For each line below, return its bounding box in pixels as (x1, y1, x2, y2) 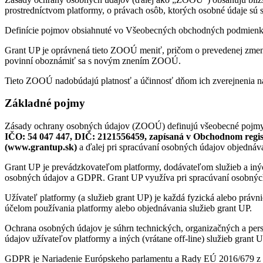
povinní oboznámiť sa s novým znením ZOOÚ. (5, 55, 181, 66)
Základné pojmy (5, 97, 85, 110)
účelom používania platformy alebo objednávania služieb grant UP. (5, 203, 252, 213)
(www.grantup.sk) (5, 141, 77, 152)
